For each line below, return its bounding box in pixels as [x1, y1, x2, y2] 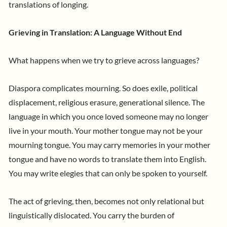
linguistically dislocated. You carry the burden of [9, 211, 174, 220]
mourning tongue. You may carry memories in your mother [9, 140, 210, 149]
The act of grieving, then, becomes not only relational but [9, 197, 204, 206]
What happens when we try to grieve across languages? [9, 55, 201, 65]
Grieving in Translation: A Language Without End [9, 27, 182, 37]
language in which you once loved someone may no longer [9, 111, 208, 121]
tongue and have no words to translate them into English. [9, 154, 206, 164]
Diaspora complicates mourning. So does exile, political [9, 83, 198, 93]
